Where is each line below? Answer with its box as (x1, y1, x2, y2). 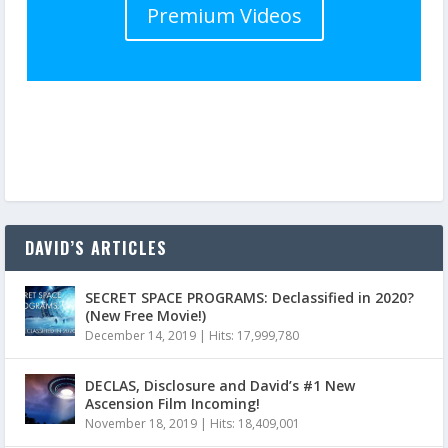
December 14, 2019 (85, 326, 196, 344)
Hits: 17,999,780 (209, 326, 299, 344)
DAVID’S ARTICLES (25, 235, 168, 260)
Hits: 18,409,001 (210, 414, 300, 432)
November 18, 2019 (85, 414, 197, 432)
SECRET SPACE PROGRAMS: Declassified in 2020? (85, 287, 414, 307)
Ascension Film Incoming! (85, 393, 260, 413)
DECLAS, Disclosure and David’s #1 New (85, 375, 355, 395)
